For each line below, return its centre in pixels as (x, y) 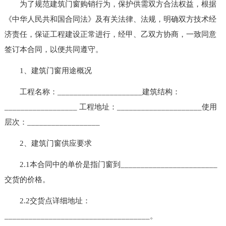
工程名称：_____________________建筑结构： (92, 92)
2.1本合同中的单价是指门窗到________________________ (111, 164)
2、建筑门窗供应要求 (48, 143)
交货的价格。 (27, 179)
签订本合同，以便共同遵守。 (53, 49)
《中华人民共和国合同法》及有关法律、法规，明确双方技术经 (110, 19)
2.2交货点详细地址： (47, 201)
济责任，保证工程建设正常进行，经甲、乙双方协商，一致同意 (110, 34)
